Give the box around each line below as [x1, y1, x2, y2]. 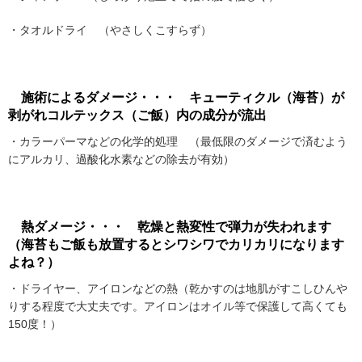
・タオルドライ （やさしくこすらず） [8, 23, 212, 37]
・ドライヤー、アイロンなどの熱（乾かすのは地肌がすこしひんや [8, 282, 347, 296]
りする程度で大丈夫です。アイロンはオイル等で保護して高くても [8, 300, 347, 314]
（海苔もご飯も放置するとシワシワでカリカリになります [8, 238, 344, 252]
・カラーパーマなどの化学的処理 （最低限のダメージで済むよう [8, 135, 347, 149]
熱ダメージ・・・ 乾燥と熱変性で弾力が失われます [8, 220, 331, 234]
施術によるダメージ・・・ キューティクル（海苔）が [8, 90, 344, 105]
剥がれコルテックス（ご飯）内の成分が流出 [8, 108, 267, 123]
